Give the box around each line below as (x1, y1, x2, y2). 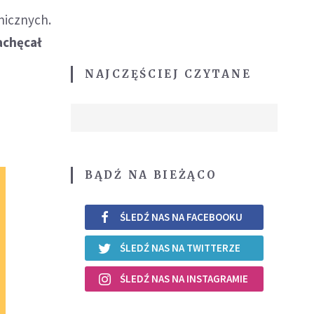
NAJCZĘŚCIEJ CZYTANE (85, 67, 252, 81)
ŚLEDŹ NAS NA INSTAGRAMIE (120, 272, 248, 286)
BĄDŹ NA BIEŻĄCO (85, 168, 217, 182)
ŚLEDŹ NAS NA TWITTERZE (120, 241, 240, 255)
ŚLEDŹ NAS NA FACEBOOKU (120, 210, 243, 224)
